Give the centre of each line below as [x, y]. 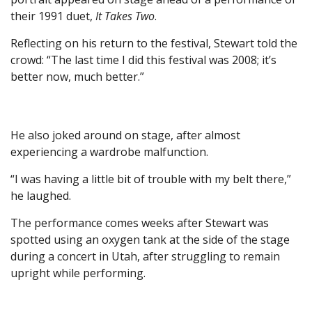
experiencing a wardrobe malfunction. [109, 152]
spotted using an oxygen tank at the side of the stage [150, 240]
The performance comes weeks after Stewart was [140, 223]
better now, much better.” [77, 77]
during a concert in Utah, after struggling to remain [145, 257]
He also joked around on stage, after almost [125, 135]
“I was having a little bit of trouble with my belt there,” [151, 179]
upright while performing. [78, 273]
